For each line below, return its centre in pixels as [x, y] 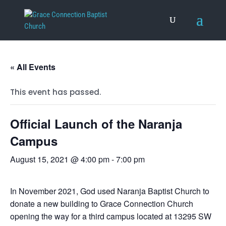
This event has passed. [55, 92]
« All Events [33, 67]
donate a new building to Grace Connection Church [102, 204]
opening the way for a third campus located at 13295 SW [111, 216]
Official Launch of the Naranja [96, 124]
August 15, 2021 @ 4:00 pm [60, 159]
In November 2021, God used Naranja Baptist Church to [110, 191]
